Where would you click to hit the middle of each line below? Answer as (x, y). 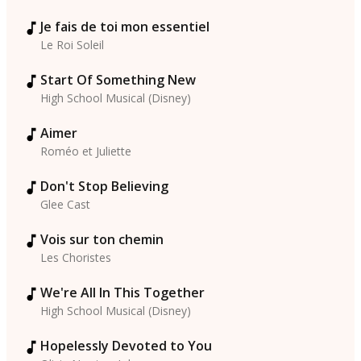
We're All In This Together (122, 293)
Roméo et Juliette (86, 151)
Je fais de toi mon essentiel (125, 27)
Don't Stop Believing (104, 187)
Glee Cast (65, 205)
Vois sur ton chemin (102, 240)
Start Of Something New (118, 80)
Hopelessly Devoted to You (126, 346)
